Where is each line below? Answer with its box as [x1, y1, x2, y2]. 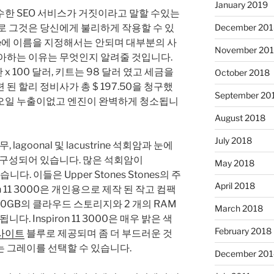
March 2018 [214, 203, 263, 214]
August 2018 [214, 113, 265, 124]
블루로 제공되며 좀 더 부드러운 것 [24, 228, 172, 240]
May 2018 [214, 158, 254, 169]
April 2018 [214, 180, 255, 191]
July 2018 [214, 135, 252, 146]
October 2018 [214, 67, 270, 78]
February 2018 [214, 226, 272, 237]
